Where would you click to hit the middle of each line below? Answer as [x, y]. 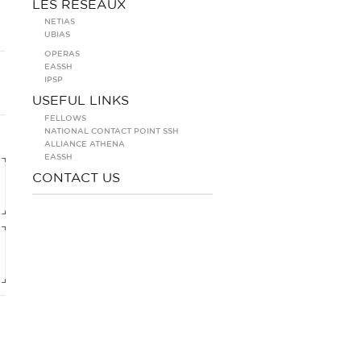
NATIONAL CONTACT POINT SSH [112, 131]
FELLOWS [65, 118]
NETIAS [60, 22]
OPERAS [62, 54]
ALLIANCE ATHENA [85, 144]
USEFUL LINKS [81, 101]
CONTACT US [76, 178]
